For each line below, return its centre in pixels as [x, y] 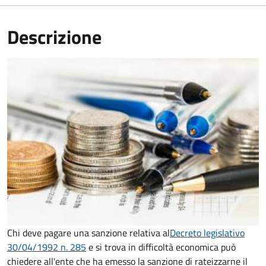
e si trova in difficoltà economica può [161, 247]
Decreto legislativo [207, 233]
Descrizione [54, 37]
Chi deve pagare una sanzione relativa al [88, 233]
